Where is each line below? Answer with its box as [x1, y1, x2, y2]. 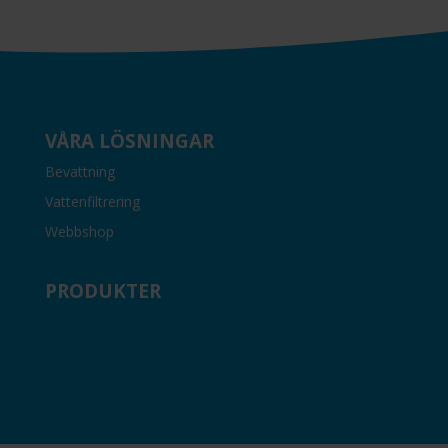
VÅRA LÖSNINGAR [44, 127, 214, 154]
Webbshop [44, 221, 114, 241]
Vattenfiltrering [44, 191, 140, 211]
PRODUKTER [44, 278, 161, 305]
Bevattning [44, 161, 115, 181]
